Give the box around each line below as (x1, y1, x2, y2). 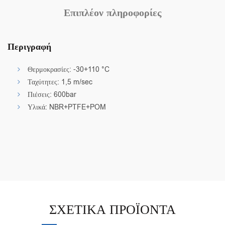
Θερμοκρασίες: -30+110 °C (28, 65, 109, 75)
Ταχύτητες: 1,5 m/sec (28, 77, 92, 87)
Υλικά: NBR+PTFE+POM (28, 102, 106, 113)
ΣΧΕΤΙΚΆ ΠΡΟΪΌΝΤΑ (49, 201, 176, 219)
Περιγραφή (8, 41, 51, 54)
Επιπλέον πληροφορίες (64, 6, 161, 21)
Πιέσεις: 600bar (28, 90, 76, 100)
